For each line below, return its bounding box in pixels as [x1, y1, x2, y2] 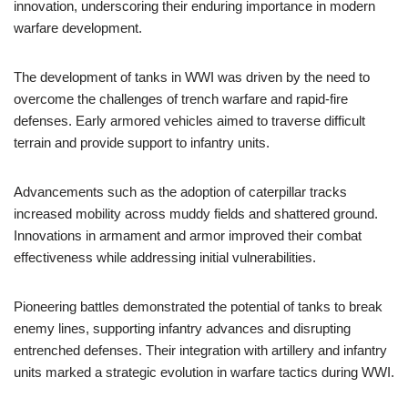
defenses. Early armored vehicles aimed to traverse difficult [14, 113, 365, 128]
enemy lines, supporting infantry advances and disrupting [14, 321, 351, 336]
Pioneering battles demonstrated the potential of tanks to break [14, 299, 382, 314]
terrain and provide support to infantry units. [14, 135, 270, 150]
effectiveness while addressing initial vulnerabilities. [14, 250, 316, 265]
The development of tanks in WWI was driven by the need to [14, 69, 370, 85]
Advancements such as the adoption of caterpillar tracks [14, 184, 347, 199]
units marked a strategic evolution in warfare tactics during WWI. [14, 364, 394, 380]
